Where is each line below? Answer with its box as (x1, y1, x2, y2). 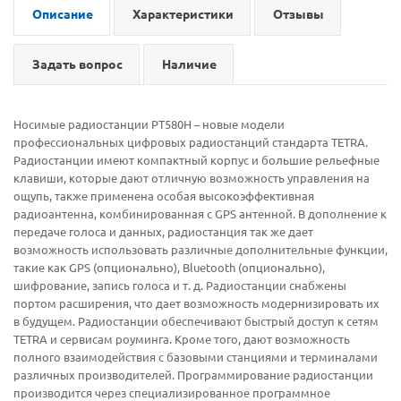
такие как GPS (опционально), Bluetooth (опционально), (13, 259, 325, 275)
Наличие (162, 55, 217, 72)
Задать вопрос (32, 55, 123, 72)
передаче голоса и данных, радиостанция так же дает (13, 223, 313, 239)
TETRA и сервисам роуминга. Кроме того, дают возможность (13, 330, 350, 346)
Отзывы (273, 4, 324, 21)
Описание (32, 4, 93, 21)
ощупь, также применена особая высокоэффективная (13, 187, 314, 203)
